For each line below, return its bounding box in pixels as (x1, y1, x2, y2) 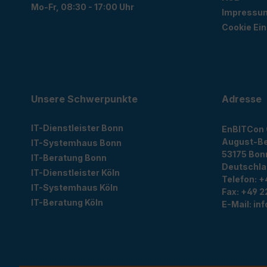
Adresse (222, 93, 262, 105)
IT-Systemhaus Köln (31, 182, 118, 193)
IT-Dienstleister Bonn (31, 123, 123, 133)
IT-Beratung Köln (31, 197, 103, 208)
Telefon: (222, 174, 259, 185)
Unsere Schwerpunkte (31, 93, 138, 105)
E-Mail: (222, 199, 253, 210)
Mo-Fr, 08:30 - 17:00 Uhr (31, 2, 134, 13)
